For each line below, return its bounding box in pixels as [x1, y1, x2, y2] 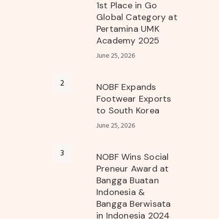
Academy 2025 [96, 35, 160, 47]
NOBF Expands [96, 81, 156, 93]
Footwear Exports [96, 93, 172, 105]
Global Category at [96, 11, 177, 23]
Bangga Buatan [96, 175, 159, 187]
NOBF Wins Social [96, 151, 169, 163]
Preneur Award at [96, 163, 169, 175]
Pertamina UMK [96, 23, 159, 35]
